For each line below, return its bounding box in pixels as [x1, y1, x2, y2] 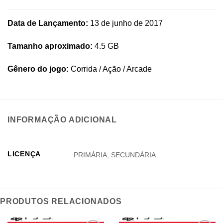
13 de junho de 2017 [88, 19, 163, 27]
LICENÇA [7, 150, 41, 158]
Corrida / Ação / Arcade [69, 64, 152, 73]
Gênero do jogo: [7, 64, 69, 73]
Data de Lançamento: [7, 19, 88, 27]
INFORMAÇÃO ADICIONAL [7, 115, 117, 124]
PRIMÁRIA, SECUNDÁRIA [74, 150, 156, 159]
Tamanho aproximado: [7, 41, 93, 50]
